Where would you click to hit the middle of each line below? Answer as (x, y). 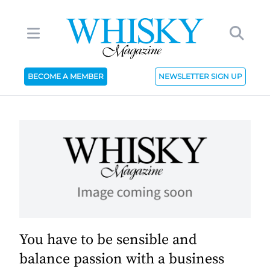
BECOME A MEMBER (65, 76)
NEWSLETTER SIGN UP (201, 76)
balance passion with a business (122, 259)
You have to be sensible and (108, 240)
